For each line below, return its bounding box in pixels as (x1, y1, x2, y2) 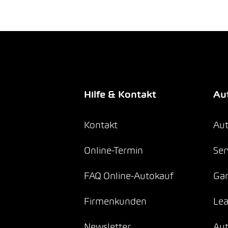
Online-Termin (84, 147, 143, 156)
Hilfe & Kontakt (84, 91, 156, 100)
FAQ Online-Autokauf (84, 173, 174, 181)
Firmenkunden (84, 198, 147, 207)
